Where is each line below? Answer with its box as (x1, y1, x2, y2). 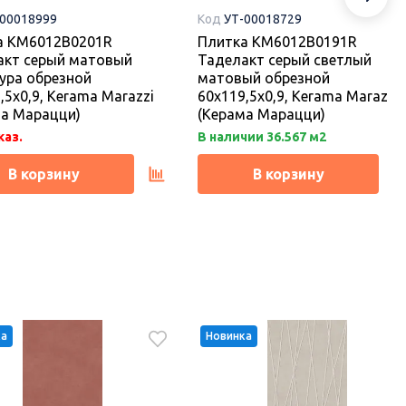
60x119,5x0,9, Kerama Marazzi (198, 88, 399, 105)
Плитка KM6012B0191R (198, 34, 357, 51)
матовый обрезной (198, 70, 330, 87)
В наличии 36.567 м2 (198, 130, 326, 145)
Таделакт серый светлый (198, 52, 372, 69)
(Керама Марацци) (198, 106, 325, 123)
